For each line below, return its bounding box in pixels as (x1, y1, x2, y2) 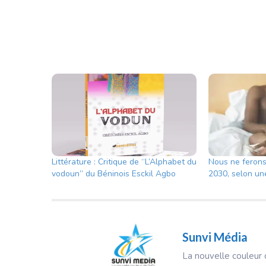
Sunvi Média (182, 230, 248, 245)
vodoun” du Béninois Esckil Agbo (52, 168, 176, 180)
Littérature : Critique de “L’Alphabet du (52, 156, 197, 168)
